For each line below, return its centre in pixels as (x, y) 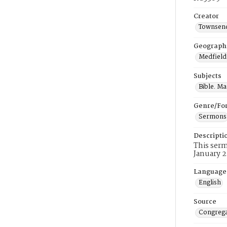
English (210, 183)
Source (205, 202)
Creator (206, 16)
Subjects (207, 76)
